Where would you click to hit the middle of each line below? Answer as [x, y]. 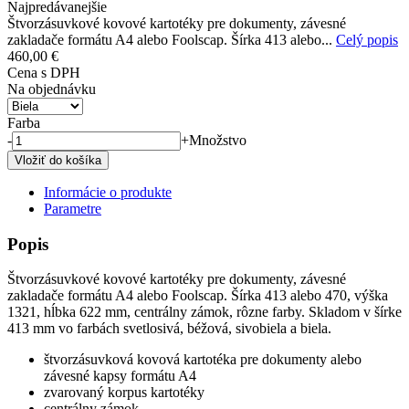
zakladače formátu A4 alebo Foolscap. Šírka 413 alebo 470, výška [198, 296]
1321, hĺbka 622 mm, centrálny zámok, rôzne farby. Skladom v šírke [204, 312]
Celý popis [367, 39]
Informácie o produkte [108, 192]
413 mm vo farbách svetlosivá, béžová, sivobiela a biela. [169, 329]
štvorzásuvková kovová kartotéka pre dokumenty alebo [203, 360]
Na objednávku [52, 89]
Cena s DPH [44, 72]
